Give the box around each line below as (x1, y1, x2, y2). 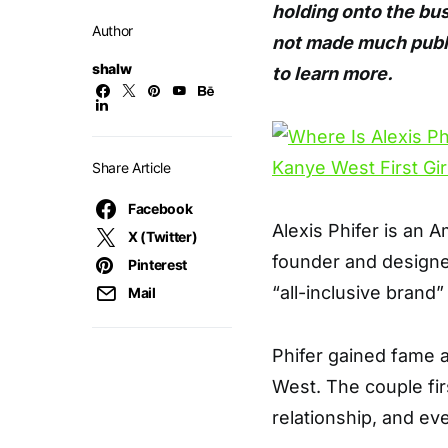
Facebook (128, 200, 193, 217)
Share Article (92, 159, 171, 176)
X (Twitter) (128, 228, 198, 245)
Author (92, 22, 133, 39)
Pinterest (128, 256, 187, 273)
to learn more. (272, 63, 393, 84)
